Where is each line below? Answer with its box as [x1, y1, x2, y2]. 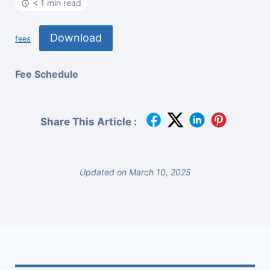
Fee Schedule [15, 67, 78, 80]
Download [49, 31, 102, 45]
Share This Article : [40, 116, 137, 128]
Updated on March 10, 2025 [79, 166, 191, 177]
